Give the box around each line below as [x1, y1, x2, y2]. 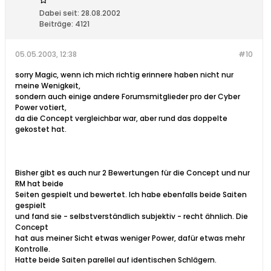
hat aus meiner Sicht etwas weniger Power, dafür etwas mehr [15, 233, 245, 244]
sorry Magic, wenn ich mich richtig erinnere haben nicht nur [15, 70, 233, 80]
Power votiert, [15, 102, 67, 113]
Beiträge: [39, 19, 73, 30]
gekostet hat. [15, 124, 67, 135]
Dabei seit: [39, 8, 79, 19]
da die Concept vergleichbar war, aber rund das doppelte [15, 113, 227, 124]
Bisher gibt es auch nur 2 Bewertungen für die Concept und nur [15, 168, 250, 178]
